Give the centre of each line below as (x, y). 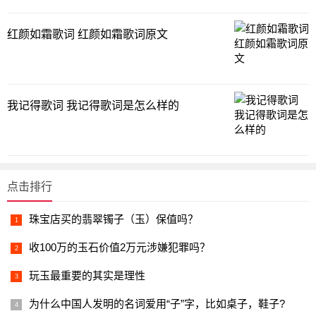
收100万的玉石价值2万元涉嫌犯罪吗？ (120, 247)
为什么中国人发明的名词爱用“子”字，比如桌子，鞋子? (157, 304)
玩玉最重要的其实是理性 (87, 275)
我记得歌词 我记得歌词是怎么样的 (93, 105)
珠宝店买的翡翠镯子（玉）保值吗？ (114, 219)
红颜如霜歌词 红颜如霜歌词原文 (87, 34)
